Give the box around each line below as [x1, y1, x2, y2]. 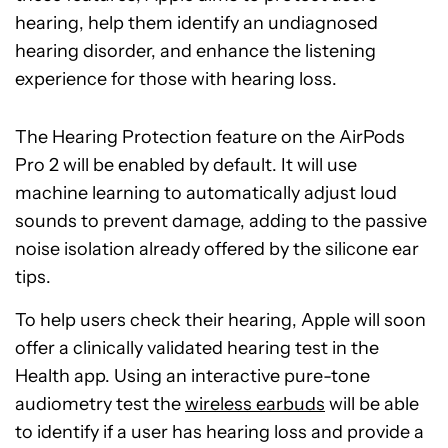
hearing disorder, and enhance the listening [15, 40, 376, 62]
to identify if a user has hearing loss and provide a [15, 421, 424, 443]
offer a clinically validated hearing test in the [15, 337, 379, 359]
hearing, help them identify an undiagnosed [15, 12, 378, 34]
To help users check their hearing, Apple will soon [15, 309, 426, 331]
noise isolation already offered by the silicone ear [15, 238, 419, 260]
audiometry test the [15, 393, 185, 415]
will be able [325, 393, 419, 415]
